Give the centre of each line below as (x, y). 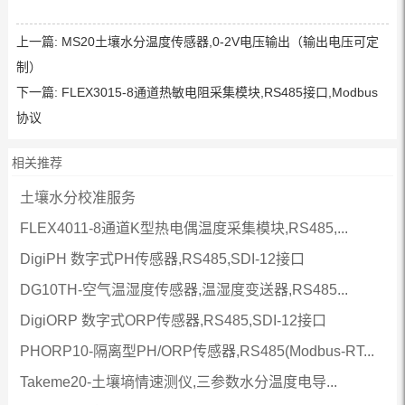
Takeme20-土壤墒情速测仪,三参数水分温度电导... (178, 382)
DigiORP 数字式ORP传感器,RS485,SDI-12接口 (173, 321)
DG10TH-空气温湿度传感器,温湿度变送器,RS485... (184, 290)
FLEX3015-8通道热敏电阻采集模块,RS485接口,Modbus (219, 93)
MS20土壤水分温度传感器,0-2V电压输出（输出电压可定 (220, 42)
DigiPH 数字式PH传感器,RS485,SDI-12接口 (162, 259)
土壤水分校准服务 (77, 198)
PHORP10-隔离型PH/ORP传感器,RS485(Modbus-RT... (197, 352)
